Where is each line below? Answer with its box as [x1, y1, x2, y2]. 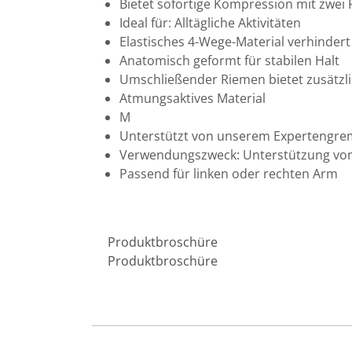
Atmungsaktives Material [119, 90, 266, 108]
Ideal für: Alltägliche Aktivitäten [119, 14, 301, 32]
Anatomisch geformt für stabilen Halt [119, 52, 339, 70]
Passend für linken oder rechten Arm [119, 165, 338, 183]
